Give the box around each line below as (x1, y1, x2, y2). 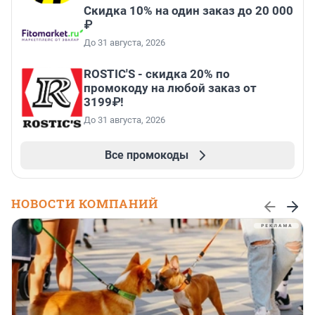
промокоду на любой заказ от (84, 81, 257, 96)
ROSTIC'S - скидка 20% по (84, 67, 230, 82)
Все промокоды (104, 148, 188, 162)
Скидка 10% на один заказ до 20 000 (84, 4, 293, 18)
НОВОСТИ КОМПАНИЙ (11, 195, 158, 212)
